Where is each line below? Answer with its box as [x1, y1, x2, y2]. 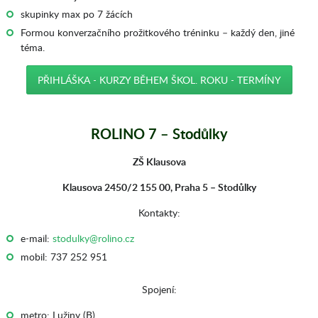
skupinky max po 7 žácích [20, 7, 133, 21]
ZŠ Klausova [132, 155, 186, 168]
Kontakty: [138, 206, 180, 219]
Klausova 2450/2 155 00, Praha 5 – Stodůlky [62, 180, 256, 194]
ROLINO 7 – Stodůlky [90, 124, 228, 143]
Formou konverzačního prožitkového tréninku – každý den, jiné [20, 26, 295, 39]
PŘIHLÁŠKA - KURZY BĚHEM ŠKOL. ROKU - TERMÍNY [37, 73, 281, 87]
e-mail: [20, 231, 53, 245]
